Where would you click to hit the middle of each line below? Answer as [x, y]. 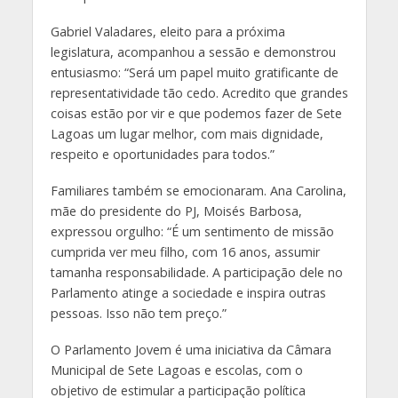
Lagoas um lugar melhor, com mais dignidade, [187, 134]
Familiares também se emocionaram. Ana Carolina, [198, 191]
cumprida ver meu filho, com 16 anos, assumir [185, 252]
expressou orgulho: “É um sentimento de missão [192, 232]
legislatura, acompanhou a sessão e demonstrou [193, 52]
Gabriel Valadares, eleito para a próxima [167, 32]
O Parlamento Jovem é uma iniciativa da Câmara [191, 349]
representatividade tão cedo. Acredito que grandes [199, 93]
